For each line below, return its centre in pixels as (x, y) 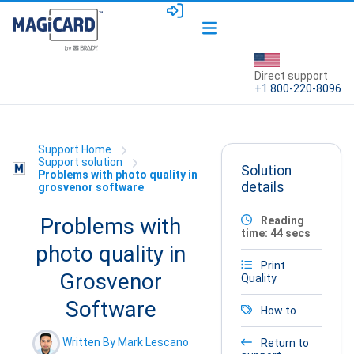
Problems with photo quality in (118, 175)
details (263, 188)
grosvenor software (91, 188)
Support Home (75, 150)
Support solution (80, 162)
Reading (281, 220)
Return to (284, 343)
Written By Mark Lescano (126, 343)
